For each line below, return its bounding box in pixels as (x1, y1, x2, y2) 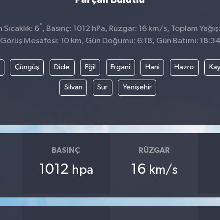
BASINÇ (52, 146, 81, 154)
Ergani (110, 63, 130, 71)
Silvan (64, 83, 82, 91)
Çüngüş (14, 63, 39, 71)
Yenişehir (122, 83, 152, 91)
